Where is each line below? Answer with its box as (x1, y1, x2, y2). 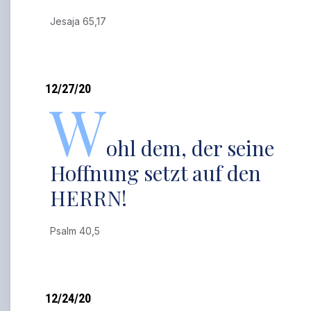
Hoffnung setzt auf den (50, 159, 262, 187)
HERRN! (50, 184, 128, 212)
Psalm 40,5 (50, 225, 106, 237)
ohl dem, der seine (106, 134, 275, 162)
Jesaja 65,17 (50, 15, 112, 27)
